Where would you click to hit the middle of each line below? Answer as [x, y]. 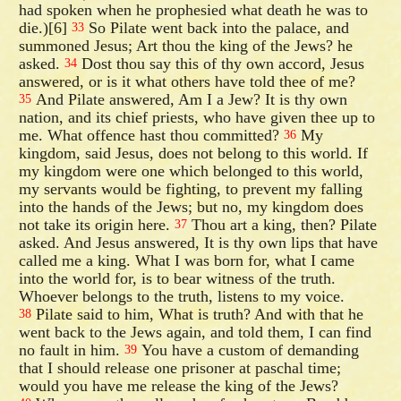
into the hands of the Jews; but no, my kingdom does [192, 206]
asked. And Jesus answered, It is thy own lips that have [199, 242]
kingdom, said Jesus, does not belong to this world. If [194, 153]
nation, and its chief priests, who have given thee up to [197, 117]
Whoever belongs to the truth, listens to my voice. [182, 296]
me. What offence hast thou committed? [152, 135]
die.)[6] [46, 27]
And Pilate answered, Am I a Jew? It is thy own [190, 99]
